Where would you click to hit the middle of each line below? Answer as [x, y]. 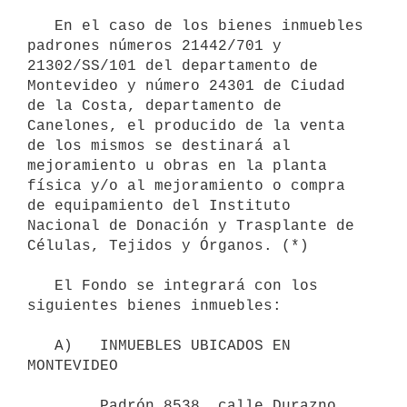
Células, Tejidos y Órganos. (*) [168, 246]
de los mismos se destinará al [159, 146]
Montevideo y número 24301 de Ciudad [186, 86]
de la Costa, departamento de [154, 106]
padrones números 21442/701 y [154, 46]
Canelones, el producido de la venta [186, 126]
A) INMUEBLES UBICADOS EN [41, 346]
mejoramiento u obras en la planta [177, 166]
